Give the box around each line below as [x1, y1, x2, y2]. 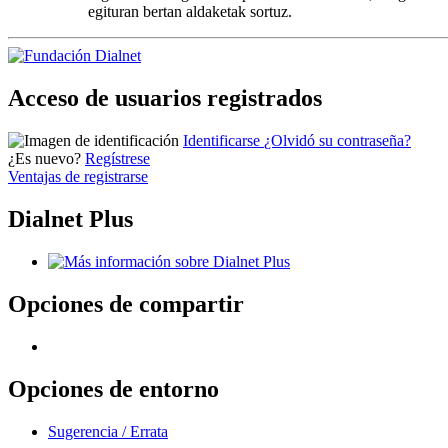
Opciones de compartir [8, 290, 244, 317]
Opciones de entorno [8, 375, 219, 402]
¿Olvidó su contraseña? [264, 132, 411, 150]
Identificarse [183, 132, 264, 150]
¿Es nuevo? [8, 150, 81, 168]
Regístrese [85, 150, 150, 168]
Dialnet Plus [8, 206, 133, 232]
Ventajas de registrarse [8, 168, 148, 186]
